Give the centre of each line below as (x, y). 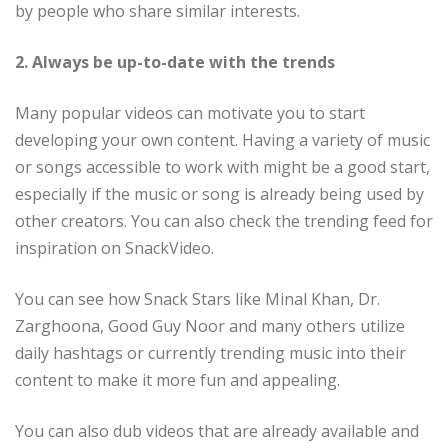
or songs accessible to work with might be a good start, (222, 167)
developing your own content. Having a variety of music (222, 140)
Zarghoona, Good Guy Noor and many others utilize (210, 326)
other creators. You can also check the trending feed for (224, 221)
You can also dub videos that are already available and (217, 431)
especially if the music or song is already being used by (219, 194)
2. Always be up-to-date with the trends (175, 62)
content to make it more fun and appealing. (177, 380)
